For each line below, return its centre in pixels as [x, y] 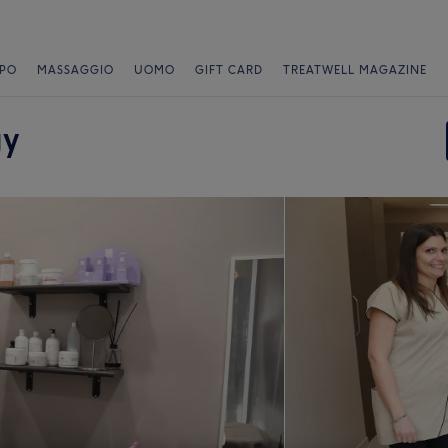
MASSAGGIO [75, 70]
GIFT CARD [229, 70]
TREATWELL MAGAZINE [355, 70]
